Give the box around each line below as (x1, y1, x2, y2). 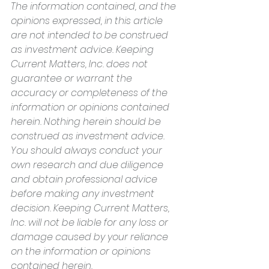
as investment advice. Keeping (11, 42, 156, 56)
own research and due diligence (11, 157, 166, 172)
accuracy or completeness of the (11, 85, 170, 100)
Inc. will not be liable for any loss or (11, 215, 171, 229)
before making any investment (11, 186, 157, 201)
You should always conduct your (11, 143, 165, 157)
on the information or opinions (11, 244, 153, 258)
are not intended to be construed (11, 28, 171, 42)
